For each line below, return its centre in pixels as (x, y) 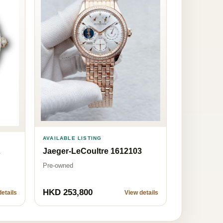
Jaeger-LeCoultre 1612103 (92, 151)
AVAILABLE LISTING (72, 138)
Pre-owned (58, 165)
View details (141, 192)
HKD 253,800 (68, 192)
